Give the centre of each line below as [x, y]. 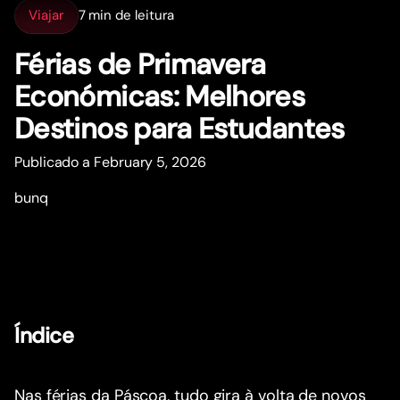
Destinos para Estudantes [179, 128]
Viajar [46, 16]
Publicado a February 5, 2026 [110, 162]
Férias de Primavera [140, 64]
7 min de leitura [126, 16]
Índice [44, 335]
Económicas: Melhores [160, 96]
